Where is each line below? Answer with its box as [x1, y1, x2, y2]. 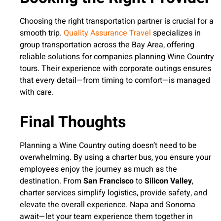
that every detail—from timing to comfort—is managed [20, 74, 210, 87]
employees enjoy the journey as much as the [20, 163, 177, 176]
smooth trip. [20, 27, 62, 39]
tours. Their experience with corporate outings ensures [20, 63, 211, 75]
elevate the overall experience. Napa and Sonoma [20, 199, 195, 211]
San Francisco [83, 175, 134, 187]
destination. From [20, 175, 83, 187]
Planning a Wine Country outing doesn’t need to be [20, 140, 197, 152]
